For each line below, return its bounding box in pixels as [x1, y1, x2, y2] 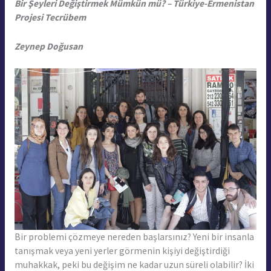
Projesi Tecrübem [14, 11, 86, 24]
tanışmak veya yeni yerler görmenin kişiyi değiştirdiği [14, 244, 230, 256]
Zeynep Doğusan [14, 41, 83, 53]
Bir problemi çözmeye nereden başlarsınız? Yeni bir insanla [14, 230, 254, 243]
